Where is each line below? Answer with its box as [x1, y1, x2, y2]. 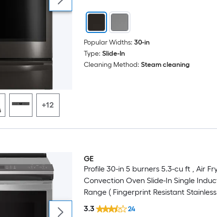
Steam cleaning [140, 60, 190, 69]
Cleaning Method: [83, 60, 139, 69]
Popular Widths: [83, 38, 132, 46]
